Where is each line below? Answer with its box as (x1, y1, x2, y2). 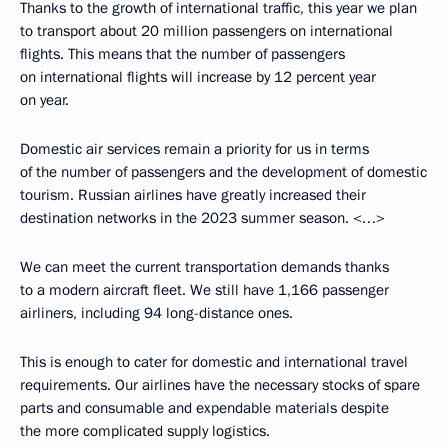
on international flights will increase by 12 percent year (20, 67, 376, 87)
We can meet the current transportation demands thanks (20, 257, 389, 277)
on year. (20, 90, 69, 110)
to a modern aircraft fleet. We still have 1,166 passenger (20, 280, 389, 300)
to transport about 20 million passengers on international (20, 21, 393, 41)
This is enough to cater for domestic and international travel (20, 352, 408, 372)
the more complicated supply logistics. (20, 421, 270, 441)
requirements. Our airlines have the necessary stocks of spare (20, 375, 420, 395)
